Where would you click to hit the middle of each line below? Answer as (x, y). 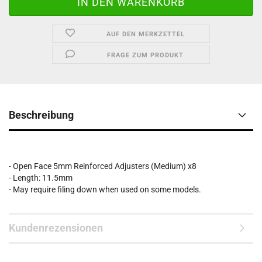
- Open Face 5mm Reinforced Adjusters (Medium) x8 (103, 166)
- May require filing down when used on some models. (105, 189)
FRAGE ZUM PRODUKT (146, 55)
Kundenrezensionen (56, 228)
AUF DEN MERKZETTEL (145, 34)
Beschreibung (41, 115)
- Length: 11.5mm (41, 178)
